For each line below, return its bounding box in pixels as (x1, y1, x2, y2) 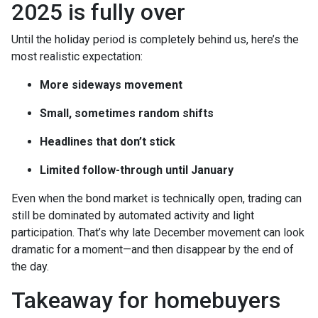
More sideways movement (40, 77, 182, 92)
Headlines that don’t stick (40, 134, 175, 148)
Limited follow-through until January (40, 163, 234, 177)
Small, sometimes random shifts (40, 106, 214, 120)
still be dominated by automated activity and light (11, 208, 254, 222)
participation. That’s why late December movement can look (11, 225, 305, 239)
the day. (11, 259, 49, 273)
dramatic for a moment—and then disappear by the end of (11, 242, 294, 256)
